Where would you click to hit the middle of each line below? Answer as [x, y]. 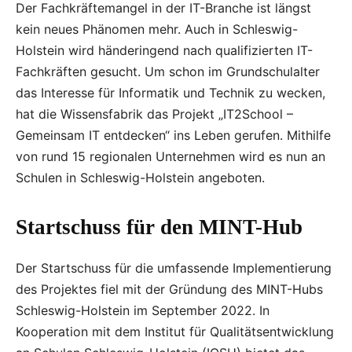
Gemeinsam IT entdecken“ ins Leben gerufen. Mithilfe [173, 135]
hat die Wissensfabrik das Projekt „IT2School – [154, 114]
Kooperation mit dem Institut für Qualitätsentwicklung [175, 332]
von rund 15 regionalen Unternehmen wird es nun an [170, 156]
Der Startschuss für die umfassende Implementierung [174, 268]
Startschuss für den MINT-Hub [159, 227]
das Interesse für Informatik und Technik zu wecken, [170, 93]
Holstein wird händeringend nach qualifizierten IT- [164, 50]
